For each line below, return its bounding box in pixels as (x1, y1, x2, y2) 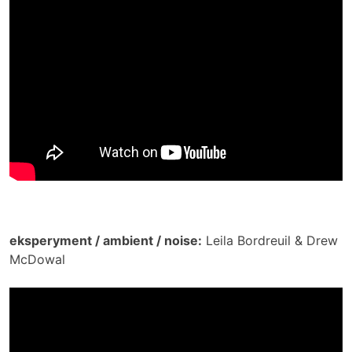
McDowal (9, 251, 65, 268)
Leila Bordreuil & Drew (202, 233, 338, 249)
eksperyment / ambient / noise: (9, 233, 202, 249)
